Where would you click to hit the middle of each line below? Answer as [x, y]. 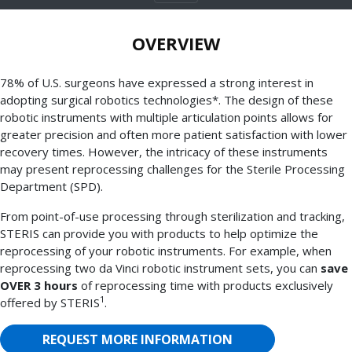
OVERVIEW [176, 43]
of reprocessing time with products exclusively [205, 285]
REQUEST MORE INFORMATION [137, 339]
